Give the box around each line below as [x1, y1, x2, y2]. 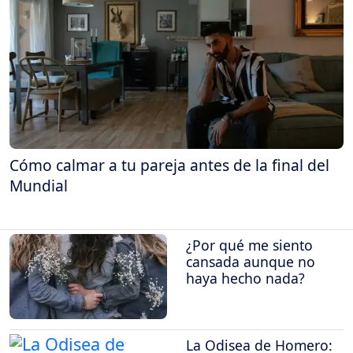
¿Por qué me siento [186, 235, 313, 255]
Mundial [9, 175, 68, 197]
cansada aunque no [186, 251, 315, 271]
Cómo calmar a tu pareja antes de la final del [9, 154, 329, 176]
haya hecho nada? [186, 268, 305, 288]
